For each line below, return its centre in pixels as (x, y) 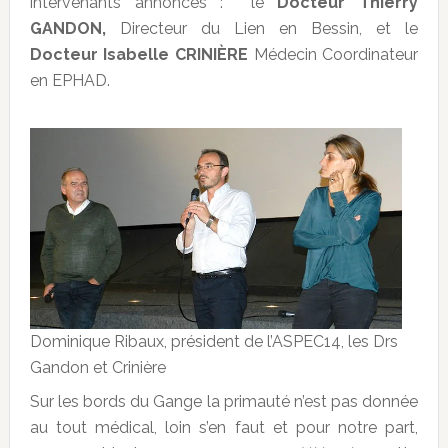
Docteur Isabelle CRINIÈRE (138, 55)
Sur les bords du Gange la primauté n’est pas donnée (224, 402)
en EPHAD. (69, 81)
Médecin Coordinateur (333, 55)
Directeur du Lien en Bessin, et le (262, 29)
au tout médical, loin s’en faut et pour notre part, (224, 428)
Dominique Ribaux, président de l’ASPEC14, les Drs (213, 342)
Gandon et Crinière (97, 368)
